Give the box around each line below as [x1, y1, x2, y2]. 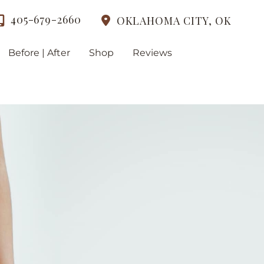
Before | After [8, 47, 70, 58]
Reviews [133, 47, 172, 58]
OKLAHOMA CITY [116, 14, 209, 28]
